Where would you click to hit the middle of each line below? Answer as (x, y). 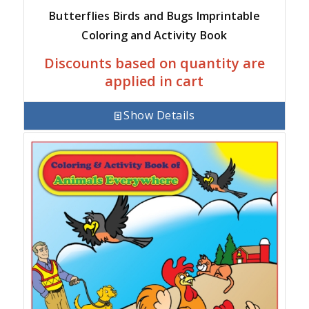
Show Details (159, 116)
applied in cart (154, 81)
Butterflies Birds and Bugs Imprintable (154, 16)
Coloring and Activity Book (154, 35)
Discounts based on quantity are (154, 63)
